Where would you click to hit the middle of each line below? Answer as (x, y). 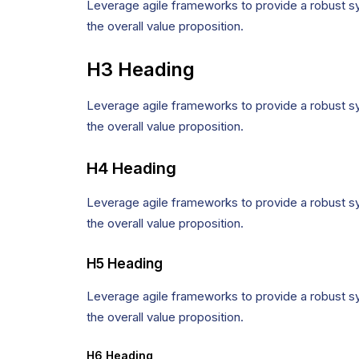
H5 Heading (125, 264)
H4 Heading (131, 168)
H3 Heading (141, 69)
